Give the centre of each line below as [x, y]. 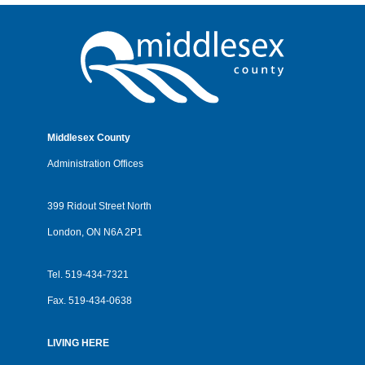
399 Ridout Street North [99, 206]
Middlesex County [89, 138]
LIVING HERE [78, 343]
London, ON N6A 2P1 [96, 232]
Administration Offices [95, 164]
